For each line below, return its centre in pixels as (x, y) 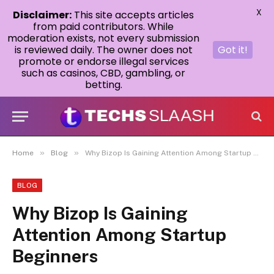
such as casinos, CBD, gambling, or (103, 73)
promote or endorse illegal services (103, 61)
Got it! (233, 50)
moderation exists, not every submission (103, 38)
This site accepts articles (133, 15)
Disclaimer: (42, 15)
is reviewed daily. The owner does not (103, 50)
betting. (103, 85)
